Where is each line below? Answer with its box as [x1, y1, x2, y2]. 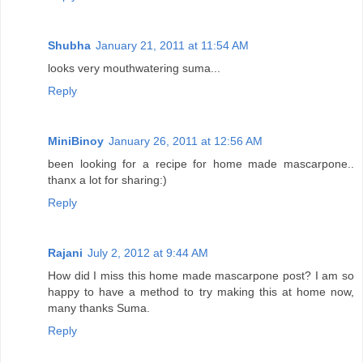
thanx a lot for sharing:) [48, 173, 167, 187]
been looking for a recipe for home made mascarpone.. [48, 157, 354, 171]
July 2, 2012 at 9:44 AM [88, 246, 208, 260]
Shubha [48, 39, 91, 53]
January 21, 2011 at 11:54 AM [96, 39, 249, 53]
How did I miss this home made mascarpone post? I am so [48, 269, 354, 283]
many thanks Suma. [48, 301, 150, 315]
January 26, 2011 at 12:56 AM [109, 135, 263, 148]
